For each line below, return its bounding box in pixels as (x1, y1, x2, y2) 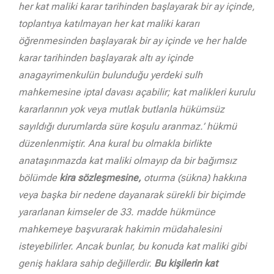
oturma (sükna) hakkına (141, 171, 246, 183)
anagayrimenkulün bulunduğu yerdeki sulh (18, 68, 202, 81)
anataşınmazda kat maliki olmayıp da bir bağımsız (18, 154, 237, 166)
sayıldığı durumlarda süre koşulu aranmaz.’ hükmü (18, 120, 237, 132)
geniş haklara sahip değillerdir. (18, 257, 154, 269)
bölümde (18, 171, 59, 183)
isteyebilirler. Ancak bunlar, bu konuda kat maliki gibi (18, 240, 246, 252)
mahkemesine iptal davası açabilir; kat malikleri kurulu (18, 86, 255, 98)
